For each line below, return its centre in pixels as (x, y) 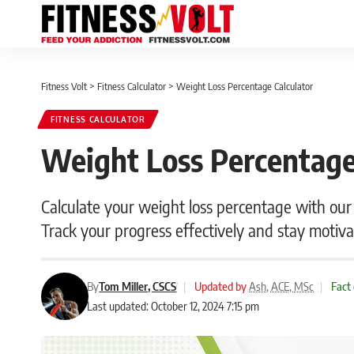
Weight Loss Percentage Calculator (245, 86)
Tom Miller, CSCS (138, 286)
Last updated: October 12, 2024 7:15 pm (173, 306)
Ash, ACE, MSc (282, 286)
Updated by (221, 286)
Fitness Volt (64, 86)
